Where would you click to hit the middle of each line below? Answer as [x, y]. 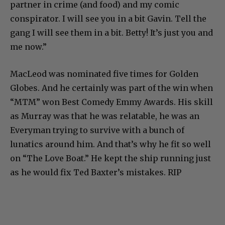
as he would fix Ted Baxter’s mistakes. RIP [96, 172]
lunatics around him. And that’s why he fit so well [110, 144]
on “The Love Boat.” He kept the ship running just [110, 158]
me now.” [28, 46]
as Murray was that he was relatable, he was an [105, 116]
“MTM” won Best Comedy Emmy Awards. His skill [111, 102]
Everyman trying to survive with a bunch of [97, 130]
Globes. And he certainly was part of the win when [111, 88]
